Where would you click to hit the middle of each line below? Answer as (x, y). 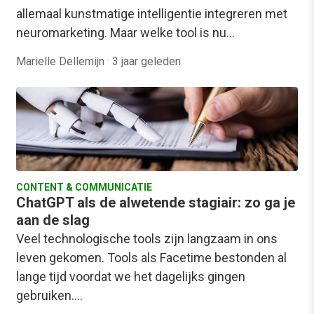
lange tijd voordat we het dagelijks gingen (131, 277)
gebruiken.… (49, 296)
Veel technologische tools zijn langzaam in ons (147, 239)
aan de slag (53, 220)
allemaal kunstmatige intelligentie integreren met (152, 13)
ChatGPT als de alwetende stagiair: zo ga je (156, 203)
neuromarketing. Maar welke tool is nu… (125, 32)
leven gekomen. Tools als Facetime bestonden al (151, 258)
